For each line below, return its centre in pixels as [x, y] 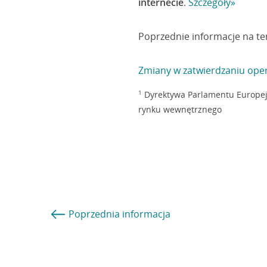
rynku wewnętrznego [180, 109]
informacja [146, 214]
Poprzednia [95, 214]
